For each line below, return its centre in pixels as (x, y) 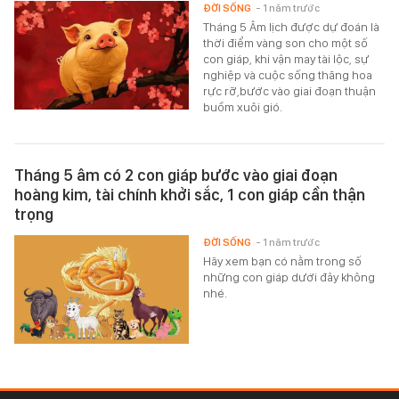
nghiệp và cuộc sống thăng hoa (288, 74)
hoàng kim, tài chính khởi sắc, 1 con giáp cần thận (190, 194)
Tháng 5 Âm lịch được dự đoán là (292, 26)
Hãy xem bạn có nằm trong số (283, 261)
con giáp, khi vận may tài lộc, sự (286, 58)
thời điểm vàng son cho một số (286, 42)
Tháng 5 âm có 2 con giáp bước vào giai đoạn (176, 175)
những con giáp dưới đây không (289, 277)
